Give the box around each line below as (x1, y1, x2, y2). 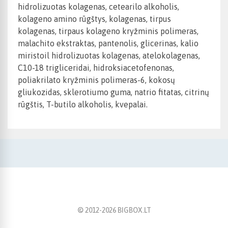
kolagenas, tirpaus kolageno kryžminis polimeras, (18, 26, 198, 36)
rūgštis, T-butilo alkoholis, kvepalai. (18, 100, 148, 109)
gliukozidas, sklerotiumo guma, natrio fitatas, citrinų (18, 88, 209, 97)
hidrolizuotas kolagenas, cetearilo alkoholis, (18, 2, 179, 12)
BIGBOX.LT (116, 206, 151, 215)
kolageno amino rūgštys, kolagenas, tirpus (18, 14, 171, 24)
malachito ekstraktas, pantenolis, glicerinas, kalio (18, 39, 198, 48)
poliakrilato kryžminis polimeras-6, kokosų (18, 75, 175, 85)
